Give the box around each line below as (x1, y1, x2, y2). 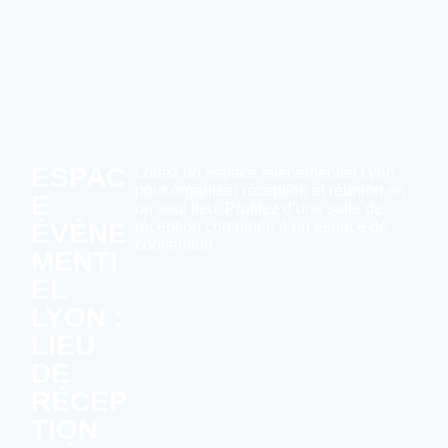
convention (134, 236, 213, 253)
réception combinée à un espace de (134, 218, 388, 235)
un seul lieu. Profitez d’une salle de (134, 200, 383, 217)
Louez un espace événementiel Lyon (134, 164, 395, 181)
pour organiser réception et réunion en (134, 182, 405, 199)
